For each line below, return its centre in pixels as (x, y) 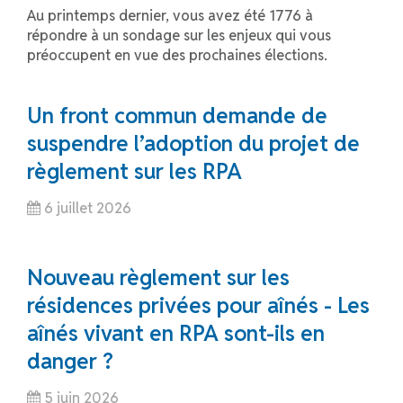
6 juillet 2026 (86, 208)
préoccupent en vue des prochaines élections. (177, 55)
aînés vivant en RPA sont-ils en (176, 333)
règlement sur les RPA (134, 171)
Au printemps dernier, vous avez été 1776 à (170, 16)
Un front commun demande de (177, 116)
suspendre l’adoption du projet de (193, 143)
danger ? (70, 361)
